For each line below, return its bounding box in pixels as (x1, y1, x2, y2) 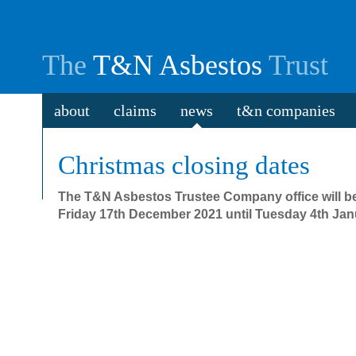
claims (113, 102, 157, 119)
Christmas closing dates (57, 151, 310, 180)
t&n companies (236, 102, 335, 119)
